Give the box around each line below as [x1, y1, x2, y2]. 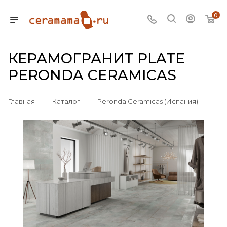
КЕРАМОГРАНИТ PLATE [8, 50, 185, 67]
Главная [8, 97, 35, 105]
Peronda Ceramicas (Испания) [97, 97, 198, 105]
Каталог [52, 97, 80, 105]
